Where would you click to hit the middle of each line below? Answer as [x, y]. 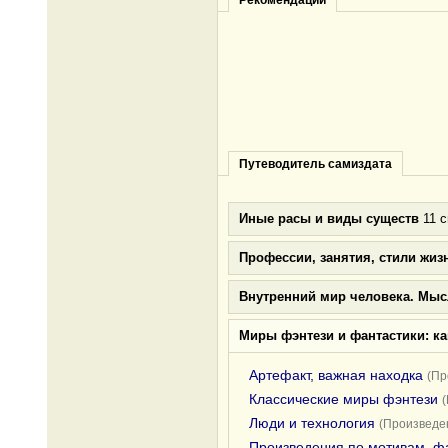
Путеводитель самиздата [315, 164]
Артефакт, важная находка [336, 375]
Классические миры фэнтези [343, 399]
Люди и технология [312, 423]
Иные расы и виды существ [329, 218]
